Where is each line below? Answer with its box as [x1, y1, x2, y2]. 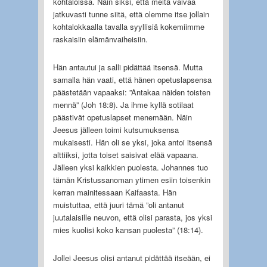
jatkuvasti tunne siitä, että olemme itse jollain [52, 8, 209, 20]
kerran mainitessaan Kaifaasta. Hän [52, 186, 176, 198]
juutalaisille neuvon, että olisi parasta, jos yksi [52, 211, 212, 223]
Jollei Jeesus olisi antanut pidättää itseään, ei [52, 252, 210, 263]
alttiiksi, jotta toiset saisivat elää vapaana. [52, 148, 198, 160]
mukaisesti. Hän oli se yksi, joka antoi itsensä [52, 136, 212, 148]
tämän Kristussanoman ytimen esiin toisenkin [52, 173, 210, 185]
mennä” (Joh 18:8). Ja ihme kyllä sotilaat [52, 98, 194, 110]
